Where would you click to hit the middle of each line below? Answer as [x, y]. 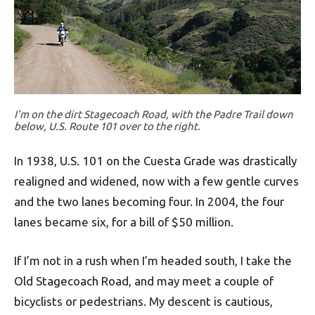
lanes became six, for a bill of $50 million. [124, 222]
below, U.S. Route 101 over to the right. [107, 127]
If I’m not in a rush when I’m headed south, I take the [153, 261]
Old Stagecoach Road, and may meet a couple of [144, 281]
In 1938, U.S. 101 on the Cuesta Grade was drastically [155, 161]
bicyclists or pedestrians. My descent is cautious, [143, 302]
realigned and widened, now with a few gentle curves [156, 181]
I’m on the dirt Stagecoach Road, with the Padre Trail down [154, 115]
